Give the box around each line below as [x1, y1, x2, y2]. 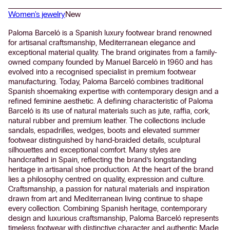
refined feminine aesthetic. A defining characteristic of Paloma [8, 97, 213, 106]
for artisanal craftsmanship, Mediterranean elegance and [8, 38, 196, 48]
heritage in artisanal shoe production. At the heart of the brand [8, 165, 214, 175]
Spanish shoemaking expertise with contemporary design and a [8, 87, 219, 97]
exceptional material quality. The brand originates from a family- [8, 48, 217, 57]
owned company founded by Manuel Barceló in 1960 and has [8, 57, 213, 67]
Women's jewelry [8, 9, 65, 20]
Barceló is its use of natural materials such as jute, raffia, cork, [8, 106, 210, 116]
